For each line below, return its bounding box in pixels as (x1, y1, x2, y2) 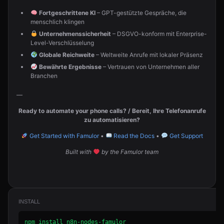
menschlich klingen (30, 18, 84, 25)
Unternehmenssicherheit (38, 30, 111, 37)
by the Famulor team (99, 148, 158, 155)
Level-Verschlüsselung (30, 39, 94, 46)
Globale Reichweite (38, 51, 94, 58)
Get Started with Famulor (27, 132, 99, 139)
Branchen (30, 72, 57, 79)
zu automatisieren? (84, 116, 140, 123)
